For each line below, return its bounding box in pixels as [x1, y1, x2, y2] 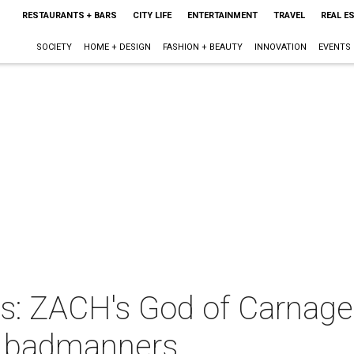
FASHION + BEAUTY [162, 42, 243, 52]
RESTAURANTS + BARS [21, 10, 117, 21]
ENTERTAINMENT [186, 10, 258, 21]
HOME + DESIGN [83, 42, 151, 52]
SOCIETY [36, 42, 72, 52]
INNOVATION [254, 42, 307, 52]
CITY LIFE [132, 10, 171, 21]
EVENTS [318, 42, 351, 52]
